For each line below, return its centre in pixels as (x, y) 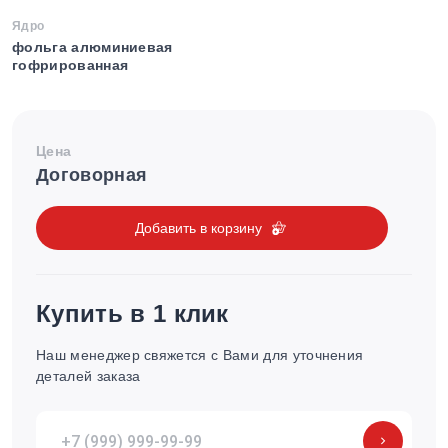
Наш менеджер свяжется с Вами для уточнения (200, 355)
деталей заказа (88, 376)
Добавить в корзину (198, 227)
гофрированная (70, 65)
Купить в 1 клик (132, 313)
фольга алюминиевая (92, 47)
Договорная (92, 175)
